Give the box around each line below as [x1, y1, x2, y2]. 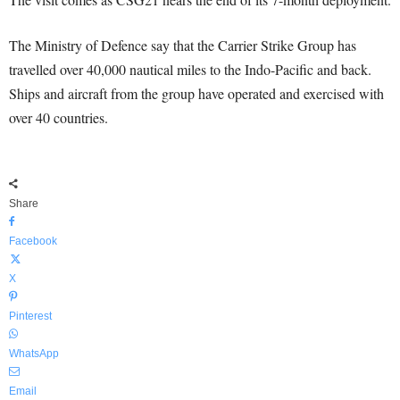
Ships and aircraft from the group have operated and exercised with [9, 84, 384, 104]
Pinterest [9, 310, 52, 323]
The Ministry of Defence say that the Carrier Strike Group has [9, 36, 356, 55]
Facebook [9, 235, 57, 248]
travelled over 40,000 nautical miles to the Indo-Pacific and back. [9, 60, 371, 79]
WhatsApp [9, 347, 59, 361]
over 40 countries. [9, 108, 108, 128]
